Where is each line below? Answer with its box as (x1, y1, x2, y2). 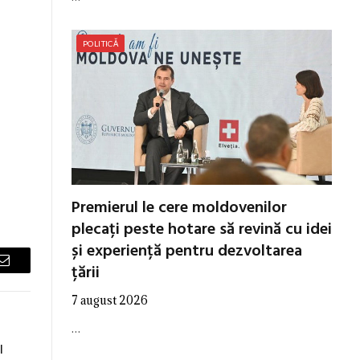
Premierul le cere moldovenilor (72, 194, 287, 221)
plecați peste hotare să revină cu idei (72, 216, 332, 243)
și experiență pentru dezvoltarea (72, 238, 302, 264)
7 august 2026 (72, 292, 148, 308)
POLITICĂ (83, 38, 119, 48)
